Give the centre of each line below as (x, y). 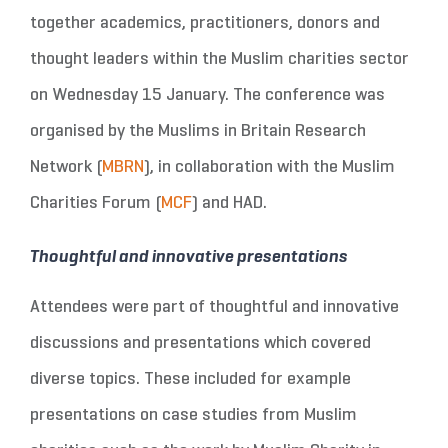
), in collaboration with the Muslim (269, 167)
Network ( (65, 167)
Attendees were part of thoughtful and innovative (214, 307)
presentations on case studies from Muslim (193, 415)
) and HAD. (233, 203)
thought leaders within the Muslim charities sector (219, 59)
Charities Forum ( (95, 203)
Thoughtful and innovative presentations (188, 255)
